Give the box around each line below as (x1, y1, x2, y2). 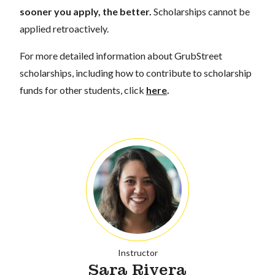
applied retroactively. (20, 23, 109, 34)
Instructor (117, 247, 158, 258)
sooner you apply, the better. (20, 6, 153, 17)
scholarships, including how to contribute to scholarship (20, 67, 252, 79)
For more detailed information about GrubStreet (20, 50, 222, 61)
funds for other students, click (20, 84, 146, 96)
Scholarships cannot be (153, 6, 250, 17)
